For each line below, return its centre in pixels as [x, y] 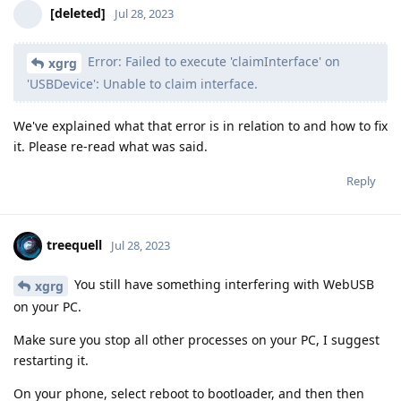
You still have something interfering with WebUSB [222, 284]
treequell [74, 244]
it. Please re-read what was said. [111, 146]
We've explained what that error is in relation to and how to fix [200, 125]
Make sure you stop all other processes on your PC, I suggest [196, 339]
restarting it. [51, 360]
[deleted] [78, 13]
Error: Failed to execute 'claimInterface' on [212, 62]
